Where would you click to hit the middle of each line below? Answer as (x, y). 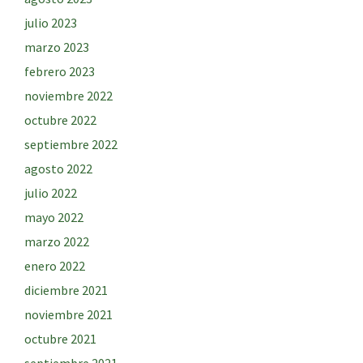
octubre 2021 (60, 339)
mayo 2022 (54, 218)
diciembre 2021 (66, 290)
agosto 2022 (58, 169)
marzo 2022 (57, 242)
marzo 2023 (57, 47)
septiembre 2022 (71, 145)
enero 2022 (55, 266)
